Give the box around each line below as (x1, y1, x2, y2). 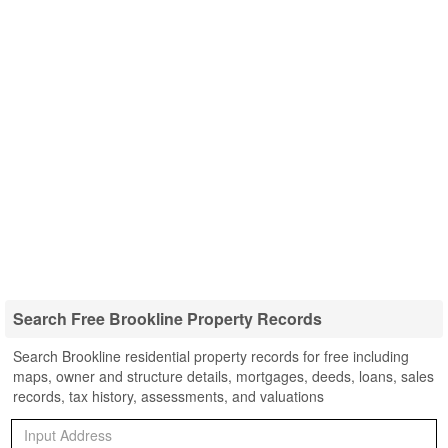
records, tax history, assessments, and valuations (13, 386, 324, 406)
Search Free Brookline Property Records (13, 307, 322, 330)
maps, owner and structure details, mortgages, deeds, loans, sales (13, 366, 434, 386)
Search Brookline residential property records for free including (13, 346, 409, 366)
